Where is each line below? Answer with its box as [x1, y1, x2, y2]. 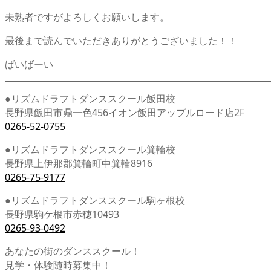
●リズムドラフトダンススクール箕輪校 [5, 142, 175, 156]
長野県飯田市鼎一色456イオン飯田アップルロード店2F [5, 105, 244, 119]
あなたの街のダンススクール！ [5, 244, 140, 258]
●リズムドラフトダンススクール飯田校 [5, 91, 175, 105]
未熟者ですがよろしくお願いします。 [5, 10, 169, 24]
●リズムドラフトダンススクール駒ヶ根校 [5, 193, 185, 207]
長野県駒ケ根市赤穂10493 [5, 207, 119, 221]
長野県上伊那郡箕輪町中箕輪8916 [5, 156, 152, 170]
